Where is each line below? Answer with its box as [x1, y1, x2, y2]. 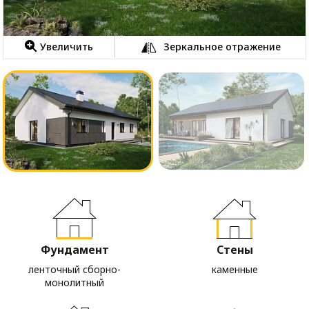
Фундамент [40, 241, 109, 257]
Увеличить [40, 40, 94, 54]
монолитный [45, 275, 104, 289]
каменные [211, 262, 258, 276]
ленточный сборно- [28, 262, 121, 276]
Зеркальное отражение [163, 40, 281, 54]
